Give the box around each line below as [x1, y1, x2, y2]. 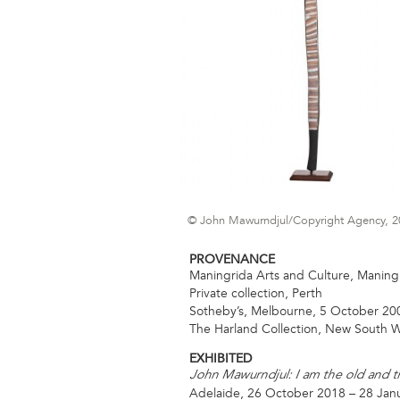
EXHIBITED [189, 351, 252, 367]
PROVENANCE [189, 251, 275, 267]
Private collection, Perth [189, 285, 322, 301]
